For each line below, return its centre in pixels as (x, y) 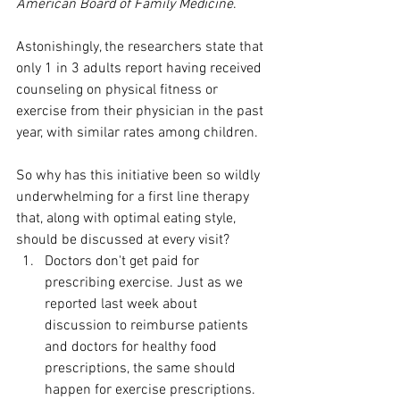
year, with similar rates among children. (137, 133)
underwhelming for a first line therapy (134, 198)
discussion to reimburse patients (148, 326)
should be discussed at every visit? (123, 241)
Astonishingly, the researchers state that (142, 48)
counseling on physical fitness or (119, 91)
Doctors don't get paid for (124, 262)
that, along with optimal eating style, (128, 219)
